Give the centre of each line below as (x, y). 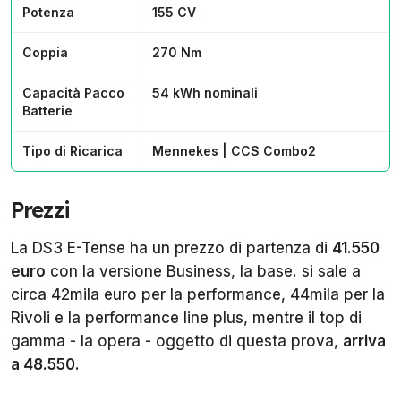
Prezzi (40, 210)
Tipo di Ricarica (73, 151)
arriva (364, 341)
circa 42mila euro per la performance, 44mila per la (198, 295)
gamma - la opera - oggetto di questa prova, (177, 341)
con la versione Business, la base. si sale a (203, 272)
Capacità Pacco (73, 93)
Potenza (48, 13)
